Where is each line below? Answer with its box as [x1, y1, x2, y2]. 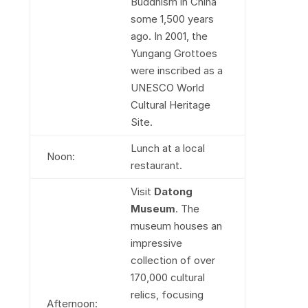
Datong [153, 185, 192, 198]
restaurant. [130, 159, 182, 172]
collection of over [130, 254, 215, 267]
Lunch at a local [130, 142, 205, 155]
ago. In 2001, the [130, 30, 208, 43]
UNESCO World [130, 81, 204, 94]
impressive [130, 236, 182, 250]
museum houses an [130, 219, 222, 232]
